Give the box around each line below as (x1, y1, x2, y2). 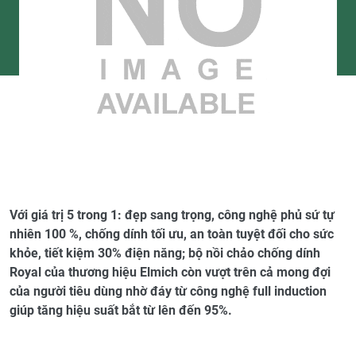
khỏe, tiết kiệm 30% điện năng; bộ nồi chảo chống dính (10, 246, 320, 261)
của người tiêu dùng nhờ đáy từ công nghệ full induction (10, 284, 327, 299)
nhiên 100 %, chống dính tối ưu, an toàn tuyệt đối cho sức (10, 226, 334, 242)
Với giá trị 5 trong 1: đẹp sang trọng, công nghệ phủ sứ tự (10, 207, 335, 222)
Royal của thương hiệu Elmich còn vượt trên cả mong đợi (10, 265, 331, 280)
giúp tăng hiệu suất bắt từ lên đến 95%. (10, 303, 232, 318)
